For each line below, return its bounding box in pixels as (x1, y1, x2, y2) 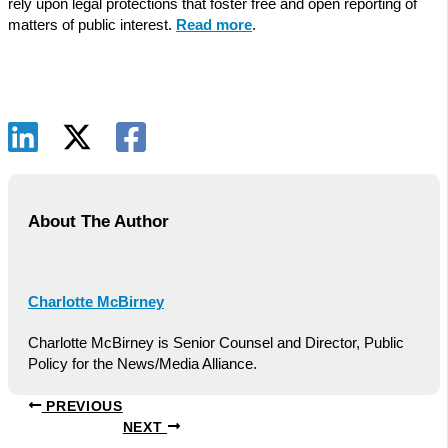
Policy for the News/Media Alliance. (28, 356, 257, 373)
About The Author (28, 211, 169, 231)
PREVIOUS (41, 398, 123, 414)
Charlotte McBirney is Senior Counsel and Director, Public (28, 335, 404, 352)
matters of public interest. (8, 16, 176, 33)
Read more (176, 16, 252, 33)
